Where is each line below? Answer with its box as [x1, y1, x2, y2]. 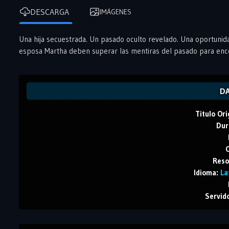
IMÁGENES [100, 7, 131, 16]
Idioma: [194, 167, 218, 177]
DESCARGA [30, 6, 69, 17]
